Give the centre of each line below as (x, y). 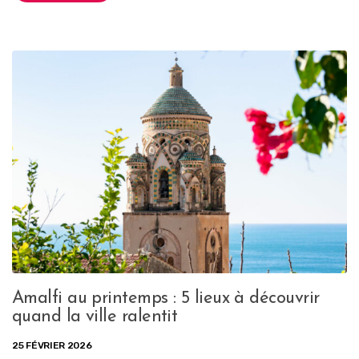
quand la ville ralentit (95, 317)
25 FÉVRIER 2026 (52, 346)
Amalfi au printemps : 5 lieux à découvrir (166, 299)
